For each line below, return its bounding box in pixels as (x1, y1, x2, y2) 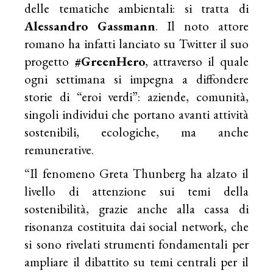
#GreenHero (74, 53, 145, 70)
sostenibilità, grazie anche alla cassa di (24, 200, 249, 218)
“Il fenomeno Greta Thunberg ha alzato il (24, 165, 249, 182)
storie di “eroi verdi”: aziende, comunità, (24, 88, 249, 105)
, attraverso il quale (144, 53, 249, 70)
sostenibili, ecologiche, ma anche (24, 124, 249, 141)
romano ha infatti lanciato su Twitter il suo (24, 35, 249, 52)
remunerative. (24, 141, 94, 158)
